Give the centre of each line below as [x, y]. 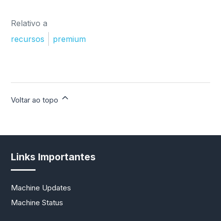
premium [70, 39]
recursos [28, 39]
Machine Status [37, 202]
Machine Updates [41, 187]
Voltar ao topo [36, 100]
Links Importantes [54, 157]
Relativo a [29, 23]
